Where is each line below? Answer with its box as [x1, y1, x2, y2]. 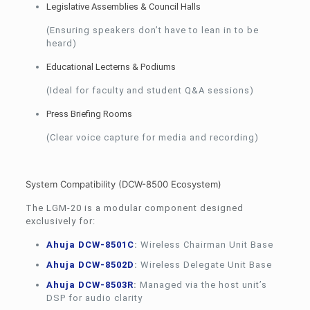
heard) [46, 37, 77, 48]
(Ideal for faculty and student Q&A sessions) [46, 84, 254, 95]
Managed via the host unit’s [136, 279, 267, 290]
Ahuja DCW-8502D [46, 259, 134, 270]
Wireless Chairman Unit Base [137, 239, 273, 250]
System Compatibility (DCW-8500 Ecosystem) [25, 178, 221, 190]
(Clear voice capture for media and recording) [46, 131, 259, 143]
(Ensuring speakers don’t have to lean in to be [46, 24, 259, 35]
